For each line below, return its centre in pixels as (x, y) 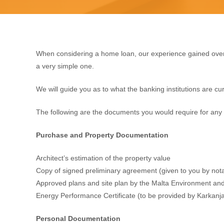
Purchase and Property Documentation (102, 135)
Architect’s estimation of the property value (103, 158)
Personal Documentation (78, 219)
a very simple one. (65, 66)
